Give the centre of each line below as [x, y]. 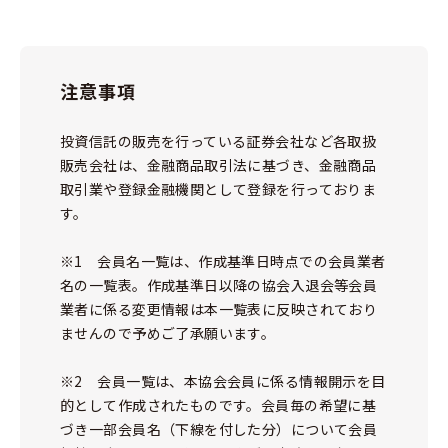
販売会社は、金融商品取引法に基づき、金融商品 [218, 165]
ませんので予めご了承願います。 [168, 333]
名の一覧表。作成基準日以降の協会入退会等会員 [219, 285]
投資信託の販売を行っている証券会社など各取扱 [218, 141]
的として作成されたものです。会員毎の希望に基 [218, 405]
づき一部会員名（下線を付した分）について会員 [219, 429]
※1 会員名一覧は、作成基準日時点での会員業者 [223, 261]
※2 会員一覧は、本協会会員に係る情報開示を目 [223, 381]
